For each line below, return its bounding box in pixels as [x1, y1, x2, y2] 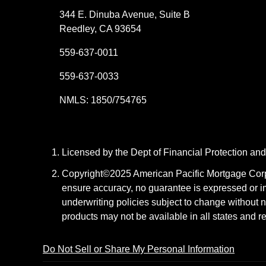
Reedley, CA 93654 [59, 23, 141, 34]
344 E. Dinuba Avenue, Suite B [59, 9, 190, 20]
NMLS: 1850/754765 [59, 94, 147, 105]
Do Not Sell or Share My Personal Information [43, 243, 235, 254]
